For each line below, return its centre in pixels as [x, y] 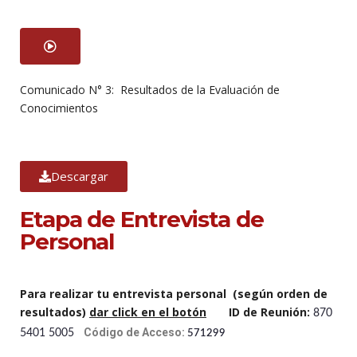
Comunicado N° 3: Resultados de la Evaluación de [150, 89]
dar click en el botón [148, 312]
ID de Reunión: [260, 312]
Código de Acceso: [135, 332]
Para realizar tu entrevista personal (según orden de [174, 293]
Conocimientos [59, 108]
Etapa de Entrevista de [142, 219]
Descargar [80, 176]
